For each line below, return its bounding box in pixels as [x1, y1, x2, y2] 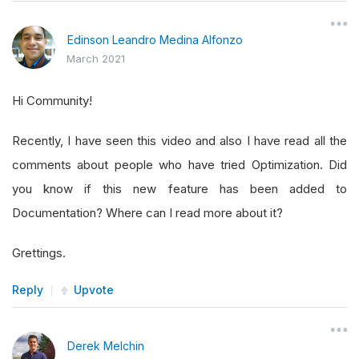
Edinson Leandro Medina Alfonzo [67, 33, 243, 47]
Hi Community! [12, 93, 92, 109]
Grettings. [12, 245, 66, 261]
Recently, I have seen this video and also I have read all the [12, 133, 347, 149]
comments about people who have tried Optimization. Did [12, 157, 347, 173]
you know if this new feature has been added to [12, 181, 347, 197]
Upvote [74, 283, 114, 297]
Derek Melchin [67, 339, 144, 353]
